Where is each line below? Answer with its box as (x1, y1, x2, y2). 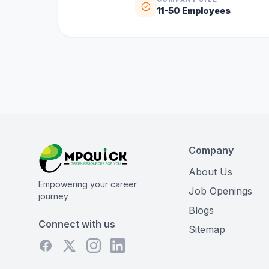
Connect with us (38, 218, 115, 231)
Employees (180, 5, 231, 16)
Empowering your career (38, 179, 137, 190)
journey (38, 191, 68, 202)
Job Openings (188, 185, 252, 197)
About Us (188, 166, 232, 178)
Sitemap (188, 223, 225, 235)
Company (188, 144, 234, 156)
